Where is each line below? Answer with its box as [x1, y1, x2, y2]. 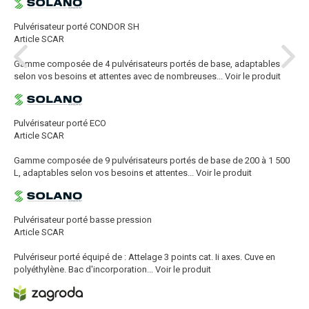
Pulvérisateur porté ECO [14, 117, 106, 128]
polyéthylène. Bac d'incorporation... [14, 263, 153, 275]
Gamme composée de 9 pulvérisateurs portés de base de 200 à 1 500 [14, 154, 290, 166]
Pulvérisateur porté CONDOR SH [14, 21, 139, 32]
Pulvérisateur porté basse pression [14, 214, 152, 225]
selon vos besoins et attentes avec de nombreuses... [14, 70, 223, 81]
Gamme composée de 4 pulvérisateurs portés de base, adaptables [14, 58, 280, 69]
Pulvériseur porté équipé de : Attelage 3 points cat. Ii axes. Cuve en [14, 251, 275, 262]
